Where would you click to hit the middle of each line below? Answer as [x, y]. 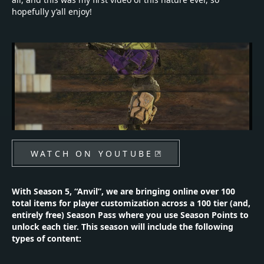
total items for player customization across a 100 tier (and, [131, 203]
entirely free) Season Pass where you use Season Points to [130, 214]
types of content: [47, 238]
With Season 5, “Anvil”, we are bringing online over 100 [123, 191]
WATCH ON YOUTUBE [92, 153]
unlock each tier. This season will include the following [123, 226]
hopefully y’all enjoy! [52, 12]
